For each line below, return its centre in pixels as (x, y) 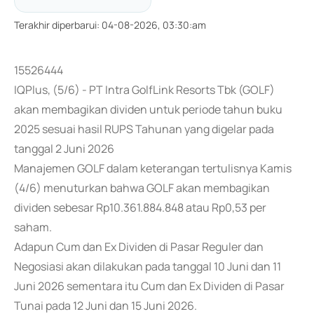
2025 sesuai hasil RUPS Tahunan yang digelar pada (144, 129)
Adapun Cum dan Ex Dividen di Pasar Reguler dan (139, 247)
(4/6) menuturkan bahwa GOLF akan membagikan (142, 188)
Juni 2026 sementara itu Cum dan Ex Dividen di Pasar (149, 286)
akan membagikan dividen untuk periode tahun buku (148, 109)
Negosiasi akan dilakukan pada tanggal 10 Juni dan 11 (148, 266)
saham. (33, 227)
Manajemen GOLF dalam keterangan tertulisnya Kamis (153, 168)
